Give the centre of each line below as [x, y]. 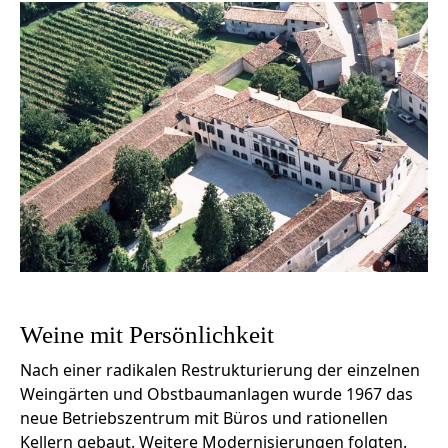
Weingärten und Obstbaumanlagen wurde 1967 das [216, 394]
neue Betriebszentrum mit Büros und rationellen [204, 418]
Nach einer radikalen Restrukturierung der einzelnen [220, 370]
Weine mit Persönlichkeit [147, 335]
